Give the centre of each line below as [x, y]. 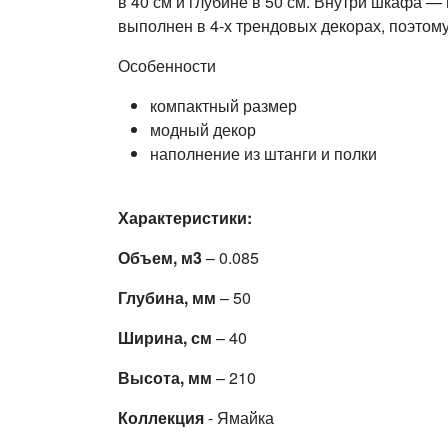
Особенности [167, 65]
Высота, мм [167, 377]
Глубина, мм [169, 297]
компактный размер [223, 105]
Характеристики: [185, 217]
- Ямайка [239, 417]
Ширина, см [165, 337]
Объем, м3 [162, 257]
